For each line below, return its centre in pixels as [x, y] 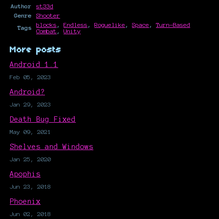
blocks [46, 25]
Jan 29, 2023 [30, 105]
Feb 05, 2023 [30, 77]
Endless [76, 25]
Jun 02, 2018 [30, 214]
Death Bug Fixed [43, 120]
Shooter [48, 16]
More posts [35, 50]
